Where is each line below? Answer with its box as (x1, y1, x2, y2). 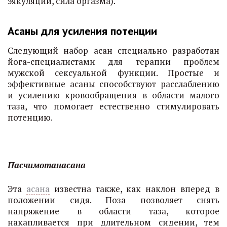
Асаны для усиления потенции (8, 24, 157, 38)
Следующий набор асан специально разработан (8, 45, 219, 56)
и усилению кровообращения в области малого (8, 89, 219, 101)
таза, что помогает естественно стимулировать (8, 100, 219, 112)
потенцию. (8, 111, 53, 123)
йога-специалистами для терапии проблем (8, 56, 219, 67)
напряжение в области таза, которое (8, 205, 219, 217)
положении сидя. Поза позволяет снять (8, 194, 219, 206)
